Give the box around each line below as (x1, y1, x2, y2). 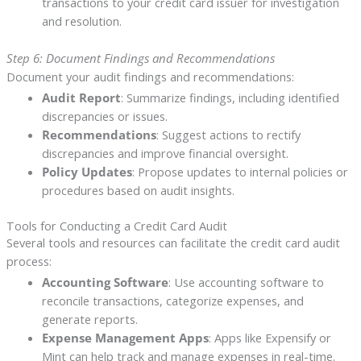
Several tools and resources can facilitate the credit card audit (6, 234, 340, 251)
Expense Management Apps (41, 329, 209, 346)
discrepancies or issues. (41, 107, 168, 124)
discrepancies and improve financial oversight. (41, 144, 288, 161)
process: (6, 252, 52, 269)
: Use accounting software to (168, 273, 324, 290)
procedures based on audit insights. (41, 181, 234, 198)
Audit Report (41, 89, 121, 106)
